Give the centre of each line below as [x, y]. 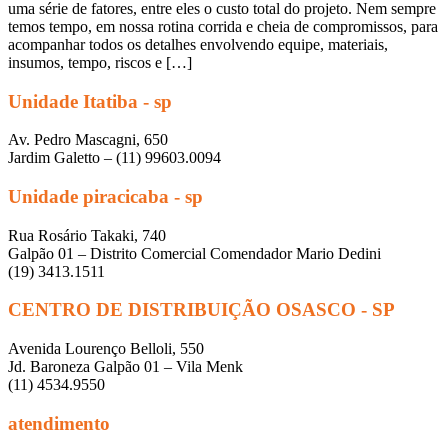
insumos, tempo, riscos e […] [100, 62]
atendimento [59, 423]
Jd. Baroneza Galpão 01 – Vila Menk [125, 367]
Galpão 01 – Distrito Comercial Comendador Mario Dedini [194, 253]
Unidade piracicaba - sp [105, 196]
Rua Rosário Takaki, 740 [87, 235]
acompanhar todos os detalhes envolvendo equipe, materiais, [198, 44]
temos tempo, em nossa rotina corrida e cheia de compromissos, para [223, 26]
